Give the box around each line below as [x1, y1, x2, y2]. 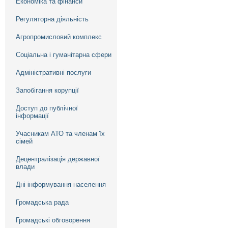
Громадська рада [16, 198, 69, 206]
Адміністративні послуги [16, 69, 91, 76]
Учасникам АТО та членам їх [16, 130, 105, 137]
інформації [16, 112, 49, 120]
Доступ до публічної [16, 104, 78, 112]
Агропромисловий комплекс [16, 33, 102, 41]
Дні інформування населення [16, 181, 106, 188]
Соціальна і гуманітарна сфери [16, 51, 111, 59]
